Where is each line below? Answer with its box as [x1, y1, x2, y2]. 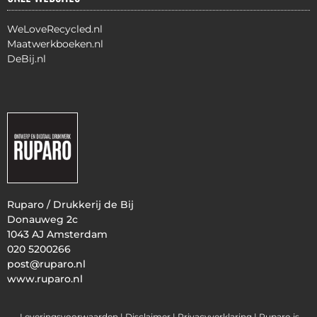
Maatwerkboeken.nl [7, 38, 103, 51]
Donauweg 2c [7, 212, 78, 226]
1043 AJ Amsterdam [7, 227, 108, 241]
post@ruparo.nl [7, 257, 86, 270]
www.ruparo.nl [7, 272, 83, 285]
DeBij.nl [7, 52, 46, 66]
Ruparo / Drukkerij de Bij [7, 197, 134, 211]
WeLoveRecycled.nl [7, 23, 103, 36]
